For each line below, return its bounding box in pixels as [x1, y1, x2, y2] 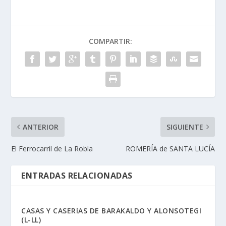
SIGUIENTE [166, 122, 203, 132]
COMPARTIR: [89, 36, 132, 46]
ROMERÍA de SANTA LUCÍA [125, 143, 215, 153]
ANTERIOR [23, 122, 59, 132]
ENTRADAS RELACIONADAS [21, 169, 133, 181]
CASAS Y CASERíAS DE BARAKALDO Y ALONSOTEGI [21, 205, 202, 215]
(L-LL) [21, 214, 41, 224]
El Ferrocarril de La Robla [11, 143, 93, 153]
